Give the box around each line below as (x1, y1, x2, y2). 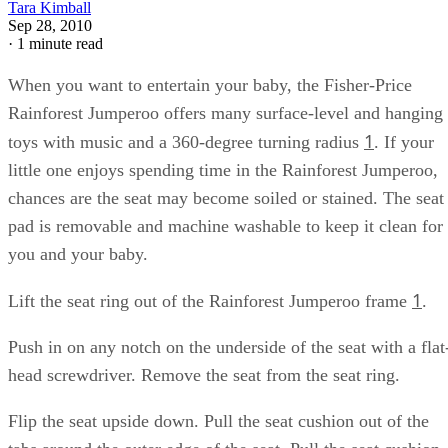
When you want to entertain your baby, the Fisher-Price (8, 74, 412, 95)
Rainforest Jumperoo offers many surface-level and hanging (8, 102, 443, 123)
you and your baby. (8, 243, 148, 264)
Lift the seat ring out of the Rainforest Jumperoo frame (8, 290, 412, 311)
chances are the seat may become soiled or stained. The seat (8, 187, 444, 208)
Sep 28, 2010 (8, 16, 92, 34)
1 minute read (17, 34, 103, 52)
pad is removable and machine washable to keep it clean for (8, 215, 443, 236)
